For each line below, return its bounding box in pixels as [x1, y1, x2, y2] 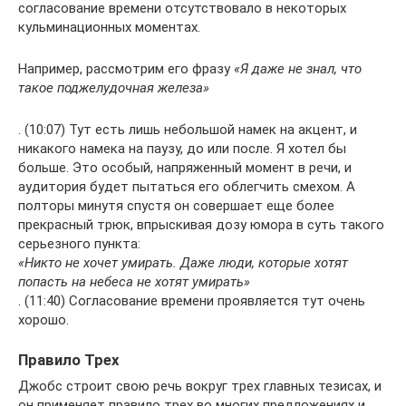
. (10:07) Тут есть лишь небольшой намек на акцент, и [18, 121, 357, 139]
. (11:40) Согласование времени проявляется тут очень [18, 293, 365, 310]
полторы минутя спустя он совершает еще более [18, 198, 334, 215]
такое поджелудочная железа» [18, 80, 209, 97]
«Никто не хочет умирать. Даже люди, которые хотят [18, 255, 348, 272]
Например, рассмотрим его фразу [18, 61, 234, 78]
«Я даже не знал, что [234, 61, 362, 78]
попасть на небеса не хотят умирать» [18, 274, 250, 291]
